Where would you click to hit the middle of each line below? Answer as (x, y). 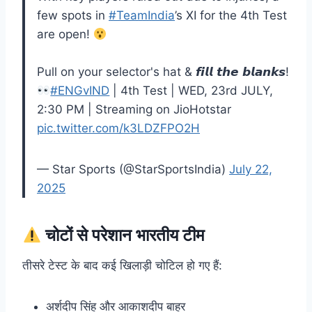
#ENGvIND (80, 91)
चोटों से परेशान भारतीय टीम (125, 235)
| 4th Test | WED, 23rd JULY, (192, 91)
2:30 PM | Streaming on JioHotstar (134, 110)
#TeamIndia (142, 16)
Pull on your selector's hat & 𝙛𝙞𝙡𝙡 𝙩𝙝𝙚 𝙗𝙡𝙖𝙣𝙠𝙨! (163, 72)
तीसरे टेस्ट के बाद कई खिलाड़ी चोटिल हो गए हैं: (122, 266)
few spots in (73, 16)
